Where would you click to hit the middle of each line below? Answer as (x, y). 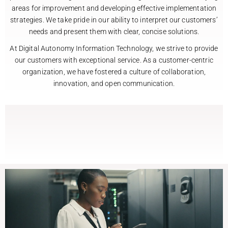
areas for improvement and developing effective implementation (114, 8)
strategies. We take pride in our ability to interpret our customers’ (114, 20)
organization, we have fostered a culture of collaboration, (114, 72)
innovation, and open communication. (114, 83)
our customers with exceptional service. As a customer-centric (114, 60)
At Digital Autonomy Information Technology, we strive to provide (114, 48)
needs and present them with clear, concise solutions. (114, 32)
